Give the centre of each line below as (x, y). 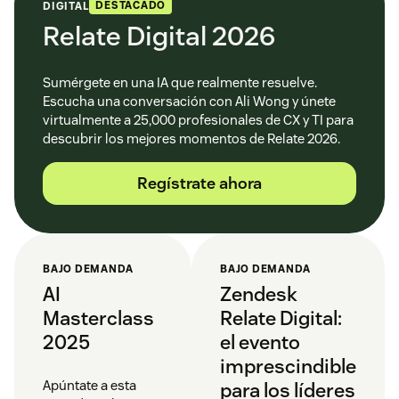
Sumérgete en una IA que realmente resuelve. (180, 83)
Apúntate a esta (90, 386)
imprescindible (288, 366)
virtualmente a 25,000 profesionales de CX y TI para (198, 120)
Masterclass (98, 318)
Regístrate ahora (199, 183)
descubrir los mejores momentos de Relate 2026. (191, 139)
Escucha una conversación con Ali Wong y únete (189, 102)
